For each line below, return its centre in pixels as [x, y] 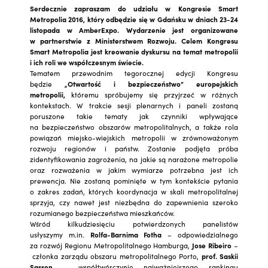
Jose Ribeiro [213, 245]
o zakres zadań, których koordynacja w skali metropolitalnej [134, 191]
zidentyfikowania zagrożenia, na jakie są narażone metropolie [134, 159]
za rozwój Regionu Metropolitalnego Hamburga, [111, 245]
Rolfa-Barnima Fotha [126, 234]
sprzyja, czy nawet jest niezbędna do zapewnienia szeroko [134, 202]
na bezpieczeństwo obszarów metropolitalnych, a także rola [134, 127]
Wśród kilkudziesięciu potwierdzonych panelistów [134, 223]
